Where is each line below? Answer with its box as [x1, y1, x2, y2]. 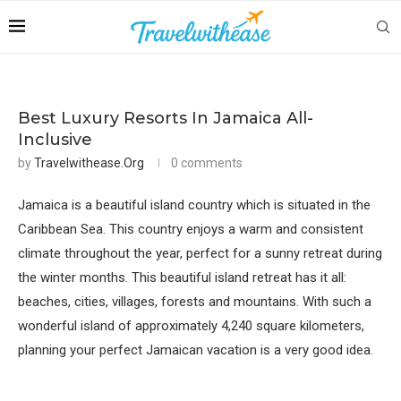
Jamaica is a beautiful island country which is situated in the [18, 197, 371, 213]
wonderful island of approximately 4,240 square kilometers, [18, 318, 364, 334]
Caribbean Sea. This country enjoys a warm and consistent [18, 221, 363, 237]
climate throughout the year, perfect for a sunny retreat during [18, 245, 382, 261]
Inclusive [18, 130, 92, 149]
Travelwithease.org [34, 156, 144, 170]
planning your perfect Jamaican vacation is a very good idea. [18, 342, 373, 358]
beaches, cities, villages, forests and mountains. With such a [18, 294, 371, 310]
